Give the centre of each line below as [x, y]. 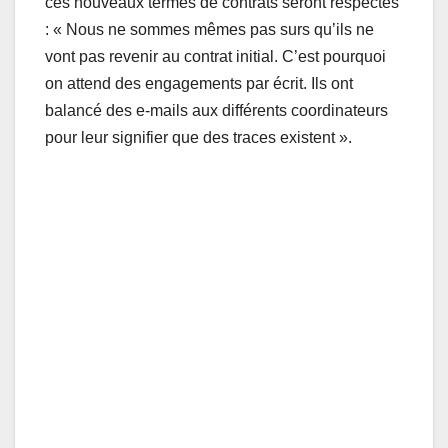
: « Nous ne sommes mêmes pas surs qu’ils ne [209, 30]
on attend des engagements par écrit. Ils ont [199, 84]
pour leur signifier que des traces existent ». [198, 138]
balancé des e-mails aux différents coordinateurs [216, 111]
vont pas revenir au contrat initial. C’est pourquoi [215, 57]
